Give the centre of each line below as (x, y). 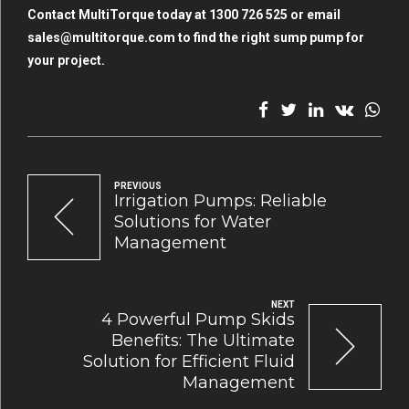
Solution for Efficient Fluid (189, 362)
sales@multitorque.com (101, 38)
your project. (66, 61)
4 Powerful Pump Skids (198, 320)
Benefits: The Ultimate (203, 341)
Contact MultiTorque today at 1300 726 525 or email (184, 15)
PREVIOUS (138, 186)
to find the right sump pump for (270, 38)
